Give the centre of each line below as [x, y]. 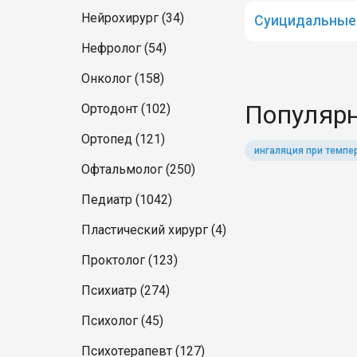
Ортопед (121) [123, 139]
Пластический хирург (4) [154, 230]
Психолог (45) [122, 321]
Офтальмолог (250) [138, 169]
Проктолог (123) [129, 260]
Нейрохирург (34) [133, 18]
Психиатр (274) [126, 290]
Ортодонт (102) [126, 109]
